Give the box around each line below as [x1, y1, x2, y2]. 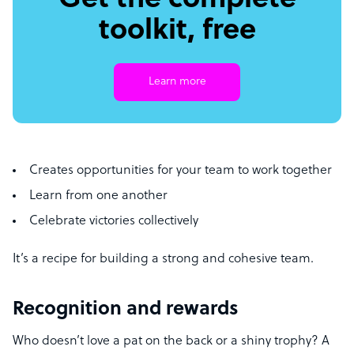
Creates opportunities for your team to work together [29, 164, 332, 179]
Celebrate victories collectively [29, 214, 198, 229]
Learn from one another [29, 189, 168, 204]
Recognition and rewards [13, 299, 239, 321]
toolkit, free [98, 16, 256, 48]
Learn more [148, 76, 206, 88]
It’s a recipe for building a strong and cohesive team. [13, 252, 314, 267]
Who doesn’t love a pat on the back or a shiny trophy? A [13, 334, 330, 349]
